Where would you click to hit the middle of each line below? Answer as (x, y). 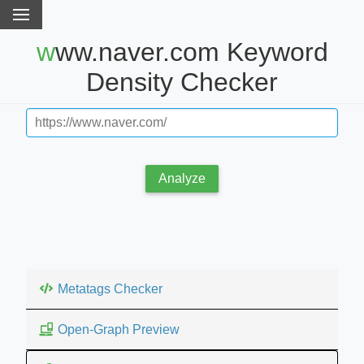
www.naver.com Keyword (45, 52)
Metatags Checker (110, 288)
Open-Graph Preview (119, 329)
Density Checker (182, 82)
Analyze (182, 178)
